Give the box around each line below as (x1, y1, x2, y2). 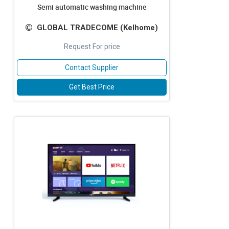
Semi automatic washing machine (37, 2, 147, 12)
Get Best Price (69, 83, 114, 91)
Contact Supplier (65, 63, 119, 72)
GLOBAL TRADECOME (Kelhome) (37, 23, 158, 32)
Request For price (63, 42, 120, 51)
